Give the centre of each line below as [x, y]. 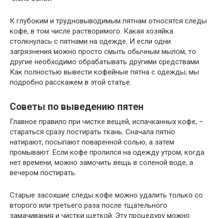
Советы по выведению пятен [77, 107]
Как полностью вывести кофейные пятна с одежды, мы [104, 72]
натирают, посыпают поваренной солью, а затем [92, 142]
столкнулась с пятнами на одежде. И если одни [90, 41]
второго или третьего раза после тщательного [89, 205]
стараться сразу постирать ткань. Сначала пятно [92, 132]
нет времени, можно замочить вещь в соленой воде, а [101, 162]
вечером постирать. [43, 173]
